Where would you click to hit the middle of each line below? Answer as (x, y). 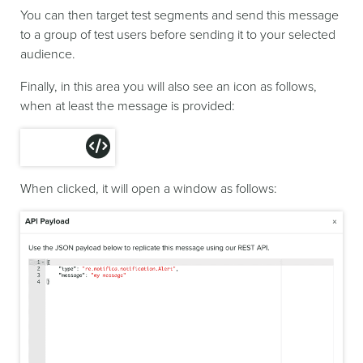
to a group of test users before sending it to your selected (178, 34)
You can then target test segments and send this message (179, 15)
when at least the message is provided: (128, 106)
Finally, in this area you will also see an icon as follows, (169, 86)
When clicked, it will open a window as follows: (149, 188)
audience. (48, 54)
